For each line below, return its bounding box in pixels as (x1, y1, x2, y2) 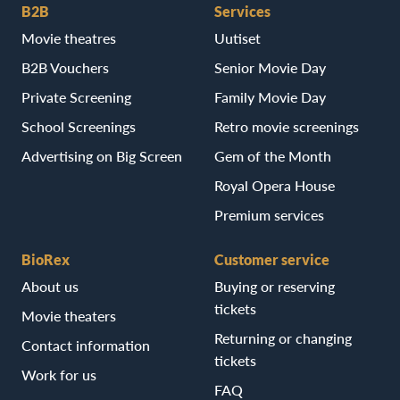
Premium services (214, 205, 324, 223)
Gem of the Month (214, 146, 331, 164)
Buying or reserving (214, 277, 335, 295)
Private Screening (21, 87, 131, 105)
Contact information (21, 336, 150, 354)
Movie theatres (21, 29, 116, 46)
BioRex (21, 250, 70, 268)
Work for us (21, 365, 96, 383)
